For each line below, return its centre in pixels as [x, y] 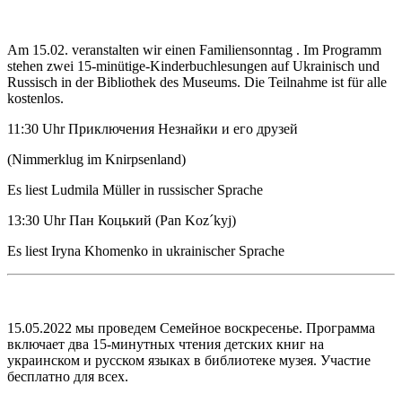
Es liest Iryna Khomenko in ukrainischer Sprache [146, 250]
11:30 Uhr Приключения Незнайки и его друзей [153, 128]
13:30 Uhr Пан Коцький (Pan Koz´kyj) [122, 220]
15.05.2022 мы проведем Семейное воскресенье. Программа [191, 328]
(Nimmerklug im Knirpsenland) [96, 159]
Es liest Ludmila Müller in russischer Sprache [135, 189]
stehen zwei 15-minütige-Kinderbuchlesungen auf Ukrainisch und [193, 66]
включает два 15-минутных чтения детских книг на [166, 344]
